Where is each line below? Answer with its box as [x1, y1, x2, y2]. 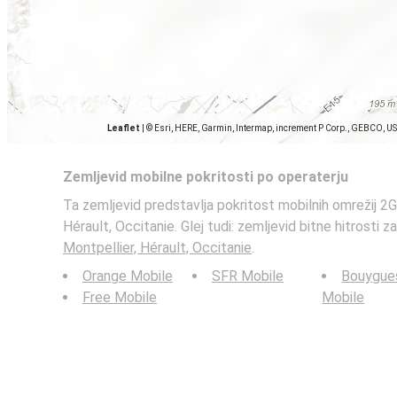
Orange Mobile [82, 268, 173, 284]
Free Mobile [82, 289, 157, 306]
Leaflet [107, 123, 140, 133]
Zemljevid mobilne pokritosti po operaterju [63, 168, 348, 185]
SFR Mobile [212, 268, 284, 284]
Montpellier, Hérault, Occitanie [63, 239, 252, 256]
